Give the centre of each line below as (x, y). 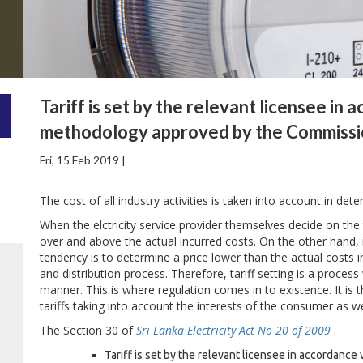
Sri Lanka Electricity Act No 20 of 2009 (235, 330)
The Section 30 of (88, 330)
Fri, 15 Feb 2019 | (83, 160)
